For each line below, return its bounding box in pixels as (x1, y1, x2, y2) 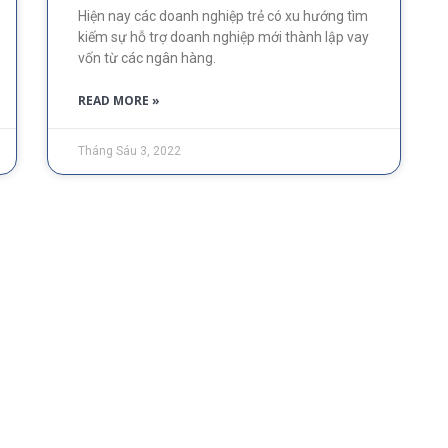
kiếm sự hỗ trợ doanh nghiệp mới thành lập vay (78, 29, 370, 46)
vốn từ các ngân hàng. (78, 50, 217, 67)
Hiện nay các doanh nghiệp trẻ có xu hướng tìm (78, 8, 369, 25)
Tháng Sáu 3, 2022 (78, 144, 182, 159)
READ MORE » (78, 92, 161, 110)
